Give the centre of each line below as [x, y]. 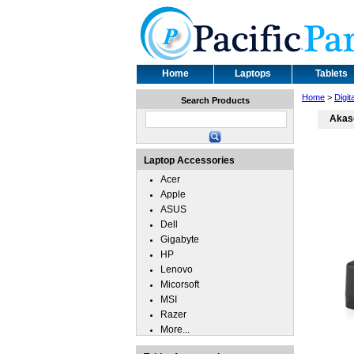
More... [175, 330]
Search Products [215, 100]
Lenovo [177, 269]
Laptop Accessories [189, 160]
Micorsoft [180, 284]
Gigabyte [180, 239]
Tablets [331, 73]
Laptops [253, 73]
